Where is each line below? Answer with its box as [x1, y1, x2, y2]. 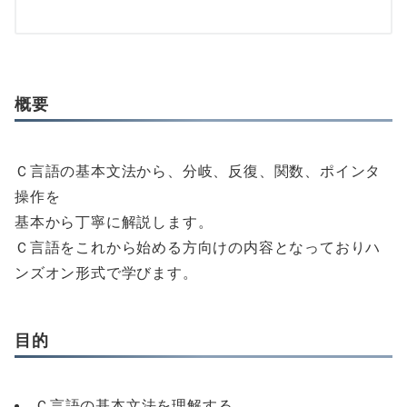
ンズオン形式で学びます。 [15, 263, 198, 282]
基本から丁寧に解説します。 [15, 213, 213, 231]
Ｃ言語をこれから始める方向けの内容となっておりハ [15, 238, 382, 256]
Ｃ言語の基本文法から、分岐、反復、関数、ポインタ [15, 162, 382, 180]
